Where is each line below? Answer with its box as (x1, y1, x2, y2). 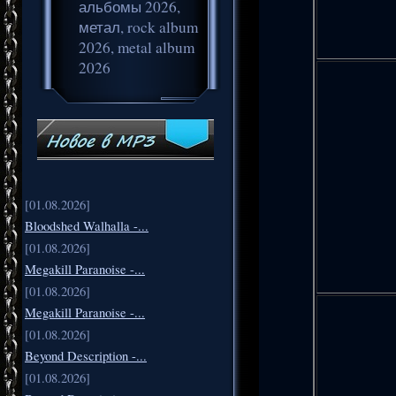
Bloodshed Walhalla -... (25, 217, 148, 234)
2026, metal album (79, 36, 194, 57)
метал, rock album (79, 16, 198, 37)
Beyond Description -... (25, 346, 147, 364)
